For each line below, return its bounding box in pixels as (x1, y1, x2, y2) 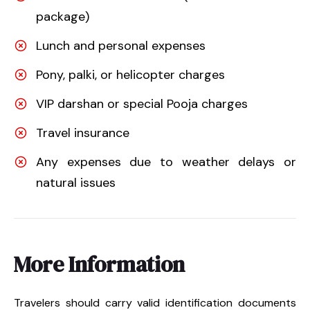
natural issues (36, 174, 116, 191)
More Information (14, 248, 185, 280)
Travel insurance (36, 124, 129, 141)
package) (36, 8, 89, 25)
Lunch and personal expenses (36, 37, 206, 54)
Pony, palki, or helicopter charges (36, 66, 225, 83)
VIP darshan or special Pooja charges (36, 95, 248, 112)
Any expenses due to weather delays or (36, 153, 296, 170)
